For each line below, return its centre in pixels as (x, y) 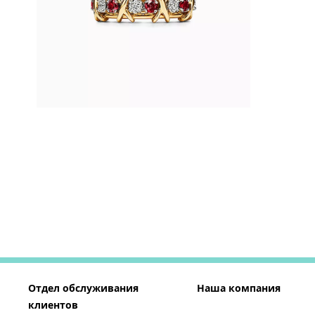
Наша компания (239, 288)
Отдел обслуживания (83, 288)
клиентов (53, 304)
